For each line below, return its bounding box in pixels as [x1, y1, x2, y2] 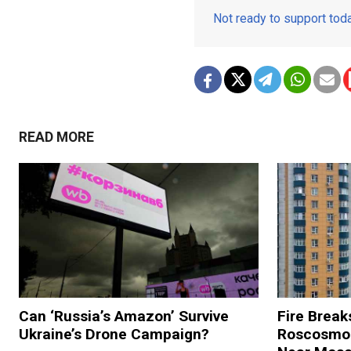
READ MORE [19, 128, 94, 145]
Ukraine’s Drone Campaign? [19, 325, 209, 344]
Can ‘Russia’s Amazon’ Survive [19, 307, 229, 326]
